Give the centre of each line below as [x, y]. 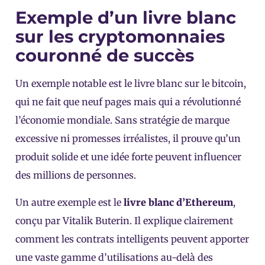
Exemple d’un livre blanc [126, 18]
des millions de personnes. [76, 175]
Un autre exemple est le [70, 202]
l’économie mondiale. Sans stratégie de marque [122, 120]
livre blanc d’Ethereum [178, 202]
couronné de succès [105, 56]
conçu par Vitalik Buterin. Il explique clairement [124, 220]
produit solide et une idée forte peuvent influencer [128, 157]
